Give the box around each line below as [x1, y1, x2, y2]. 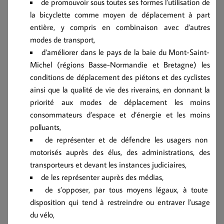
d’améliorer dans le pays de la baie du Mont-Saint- [41, 46, 210, 57]
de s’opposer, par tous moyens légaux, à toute [45, 184, 208, 194]
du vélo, [30, 209, 54, 219]
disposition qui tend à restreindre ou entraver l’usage [30, 196, 210, 207]
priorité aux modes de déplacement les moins [30, 96, 210, 107]
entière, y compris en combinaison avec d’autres [30, 21, 210, 32]
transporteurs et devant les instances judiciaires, [30, 159, 186, 169]
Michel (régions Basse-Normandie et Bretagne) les [30, 59, 210, 69]
